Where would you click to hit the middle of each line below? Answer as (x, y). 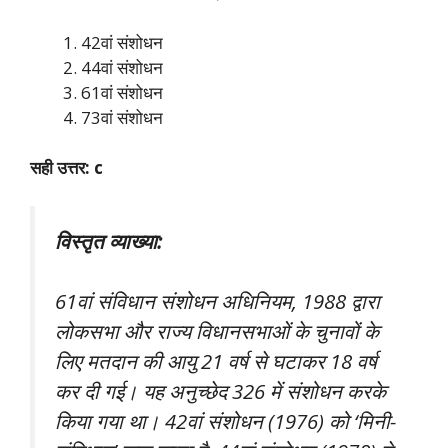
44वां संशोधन (122, 67)
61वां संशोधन (122, 92)
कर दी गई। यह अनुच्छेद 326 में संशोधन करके (220, 391)
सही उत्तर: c (66, 168)
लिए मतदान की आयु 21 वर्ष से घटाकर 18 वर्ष (216, 361)
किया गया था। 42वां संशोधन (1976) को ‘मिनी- (225, 421)
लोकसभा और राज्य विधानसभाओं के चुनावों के (217, 331)
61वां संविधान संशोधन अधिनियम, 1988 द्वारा (217, 301)
